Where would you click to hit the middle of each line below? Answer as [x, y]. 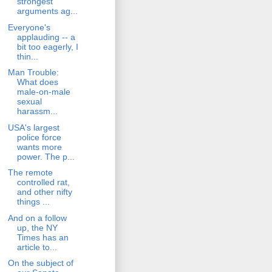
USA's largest [33, 127]
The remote [30, 173]
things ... [33, 202]
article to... [37, 247]
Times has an [42, 237]
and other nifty [44, 192]
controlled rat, [43, 182]
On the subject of [40, 263]
